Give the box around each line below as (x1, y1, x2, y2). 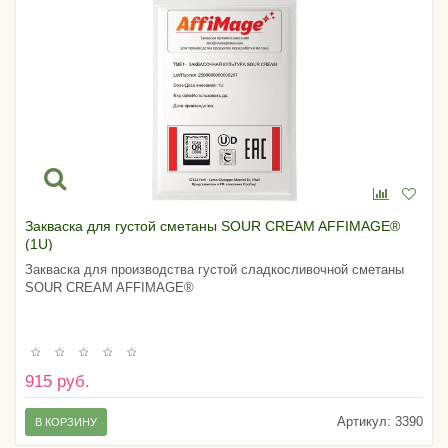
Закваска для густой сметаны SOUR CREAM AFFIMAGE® (25, 217, 400, 234)
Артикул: (337, 414, 391, 430)
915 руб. (25, 372, 90, 392)
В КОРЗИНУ (35, 416, 97, 429)
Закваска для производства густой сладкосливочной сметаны (25, 261, 404, 277)
